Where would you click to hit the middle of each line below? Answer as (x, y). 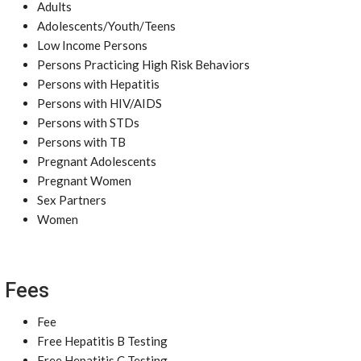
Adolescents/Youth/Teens (106, 26)
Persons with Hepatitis (98, 84)
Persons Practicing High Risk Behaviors (143, 64)
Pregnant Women (84, 180)
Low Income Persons (92, 45)
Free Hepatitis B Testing (102, 341)
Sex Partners (72, 200)
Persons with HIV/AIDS (100, 103)
